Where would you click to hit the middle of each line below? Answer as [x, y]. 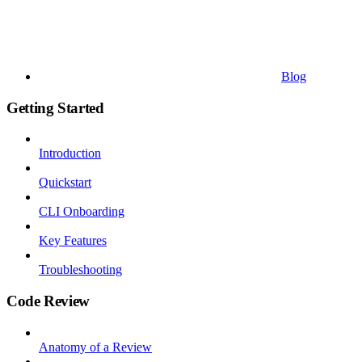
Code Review [48, 301]
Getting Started [55, 107]
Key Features [73, 241]
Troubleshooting [80, 270]
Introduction [70, 154]
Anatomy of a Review [95, 347]
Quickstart [65, 183]
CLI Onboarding [82, 212]
